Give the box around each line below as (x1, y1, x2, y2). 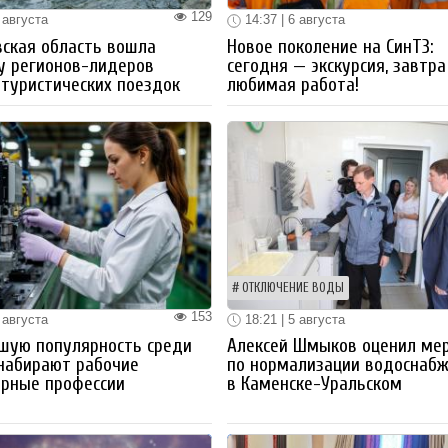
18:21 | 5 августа (241, 311, 346, 327)
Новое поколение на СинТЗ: (227, 35, 435, 58)
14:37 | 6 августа (241, 12, 346, 28)
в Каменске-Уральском (227, 373, 403, 396)
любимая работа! (227, 73, 360, 96)
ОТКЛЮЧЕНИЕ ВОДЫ (242, 280, 345, 295)
